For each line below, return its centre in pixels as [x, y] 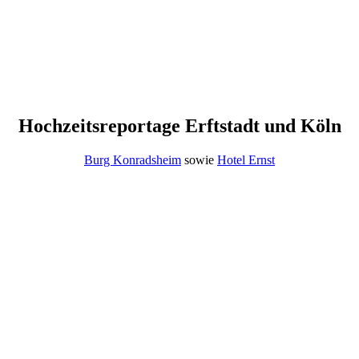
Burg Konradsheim [133, 159]
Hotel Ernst [246, 159]
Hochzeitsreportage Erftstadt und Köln [179, 125]
